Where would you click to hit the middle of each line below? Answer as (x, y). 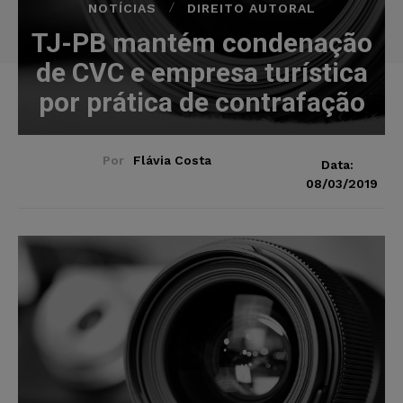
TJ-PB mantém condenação (201, 42)
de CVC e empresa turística (201, 72)
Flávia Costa (172, 160)
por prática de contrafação (201, 102)
